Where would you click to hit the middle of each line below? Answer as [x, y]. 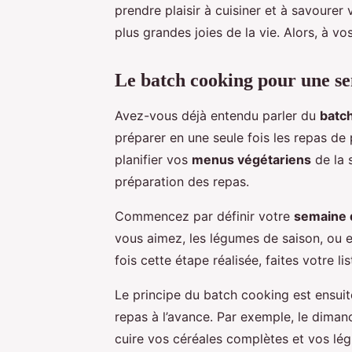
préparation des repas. [182, 181]
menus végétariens [251, 159]
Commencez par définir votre [204, 216]
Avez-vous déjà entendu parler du [217, 115]
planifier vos [153, 159]
